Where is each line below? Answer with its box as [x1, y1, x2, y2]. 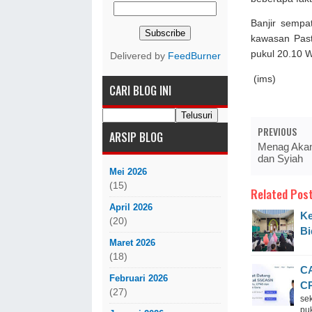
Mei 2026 [109, 166, 147, 177]
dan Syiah [258, 153, 303, 164]
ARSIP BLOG [109, 128, 163, 146]
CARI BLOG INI [109, 81, 171, 99]
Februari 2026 [109, 272, 168, 283]
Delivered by [109, 51, 168, 61]
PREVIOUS [258, 124, 297, 139]
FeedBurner [167, 51, 221, 61]
